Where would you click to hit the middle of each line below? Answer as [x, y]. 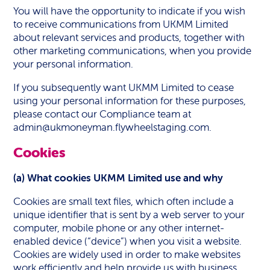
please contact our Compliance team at [102, 114]
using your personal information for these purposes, [130, 101]
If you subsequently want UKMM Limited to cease [124, 87]
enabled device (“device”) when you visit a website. [128, 241]
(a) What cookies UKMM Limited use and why [118, 178]
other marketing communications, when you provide [133, 51]
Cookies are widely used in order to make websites [127, 254]
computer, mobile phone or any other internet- [119, 228]
